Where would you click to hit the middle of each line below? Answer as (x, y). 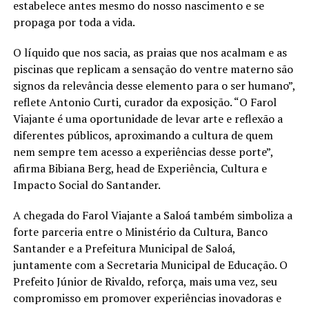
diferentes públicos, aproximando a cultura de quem (143, 135)
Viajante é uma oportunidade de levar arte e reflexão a (148, 118)
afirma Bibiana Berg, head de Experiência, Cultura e (140, 168)
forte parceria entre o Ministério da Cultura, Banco (140, 231)
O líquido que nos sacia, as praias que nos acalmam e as (150, 52)
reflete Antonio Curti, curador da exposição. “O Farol (144, 102)
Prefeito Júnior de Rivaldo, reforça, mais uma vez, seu (145, 281)
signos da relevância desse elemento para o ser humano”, (154, 85)
